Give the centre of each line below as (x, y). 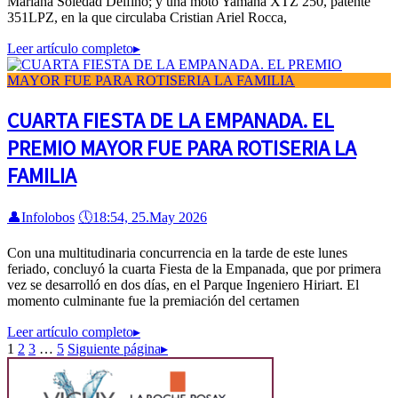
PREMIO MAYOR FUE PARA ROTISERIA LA (182, 148)
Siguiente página (114, 348)
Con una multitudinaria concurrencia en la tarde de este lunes (177, 252)
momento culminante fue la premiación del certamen (153, 300)
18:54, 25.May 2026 (150, 217)
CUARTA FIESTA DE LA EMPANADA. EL (171, 121)
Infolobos (48, 217)
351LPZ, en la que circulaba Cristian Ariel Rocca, (147, 18)
